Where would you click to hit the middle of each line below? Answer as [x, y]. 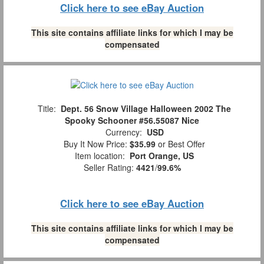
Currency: [123, 132]
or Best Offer [180, 143]
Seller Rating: [110, 167]
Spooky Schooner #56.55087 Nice [132, 120]
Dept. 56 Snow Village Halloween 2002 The [146, 108]
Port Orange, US [162, 155]
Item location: [100, 155]
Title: [47, 108]
